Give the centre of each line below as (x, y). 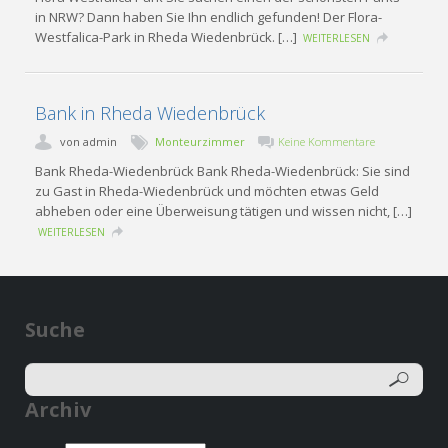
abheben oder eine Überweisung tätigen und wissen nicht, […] (224, 210)
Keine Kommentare (327, 141)
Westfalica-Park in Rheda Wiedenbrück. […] (168, 36)
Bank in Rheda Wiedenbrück (150, 112)
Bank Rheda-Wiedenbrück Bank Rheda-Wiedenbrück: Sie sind (223, 170)
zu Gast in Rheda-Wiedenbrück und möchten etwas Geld (207, 190)
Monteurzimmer (200, 141)
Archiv (58, 409)
